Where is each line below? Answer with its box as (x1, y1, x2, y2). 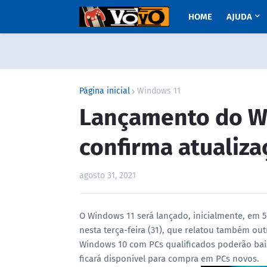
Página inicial (79, 86, 130, 96)
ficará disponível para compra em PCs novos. (79, 253, 259, 264)
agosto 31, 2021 (79, 170, 136, 181)
